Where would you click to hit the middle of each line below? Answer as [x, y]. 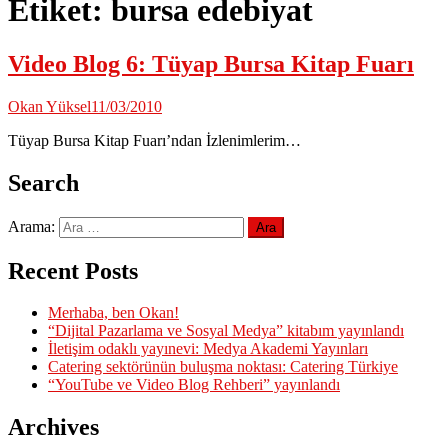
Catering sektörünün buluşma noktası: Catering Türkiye [223, 367]
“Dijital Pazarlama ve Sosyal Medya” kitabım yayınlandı [226, 331]
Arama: [31, 226]
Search [43, 182]
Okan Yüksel [49, 106]
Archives [53, 427]
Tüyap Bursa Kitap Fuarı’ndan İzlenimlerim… [154, 140]
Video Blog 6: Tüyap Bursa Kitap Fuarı [211, 63]
